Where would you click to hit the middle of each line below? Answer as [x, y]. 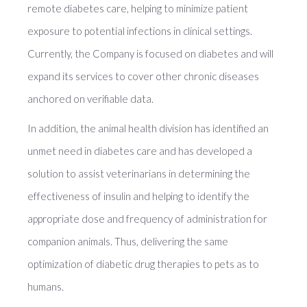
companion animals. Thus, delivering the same [128, 241]
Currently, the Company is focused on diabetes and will [150, 53]
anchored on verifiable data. [90, 99]
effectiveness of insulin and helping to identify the [138, 196]
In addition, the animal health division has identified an [148, 128]
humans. [46, 286]
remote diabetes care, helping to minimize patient [138, 8]
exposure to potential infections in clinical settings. [140, 31]
